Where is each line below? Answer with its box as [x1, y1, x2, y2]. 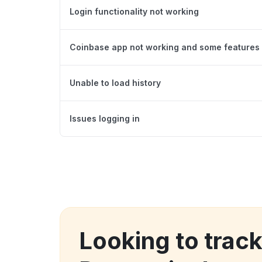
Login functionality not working [70, 6, 199, 16]
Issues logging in [70, 113, 140, 123]
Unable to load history [70, 77, 161, 88]
